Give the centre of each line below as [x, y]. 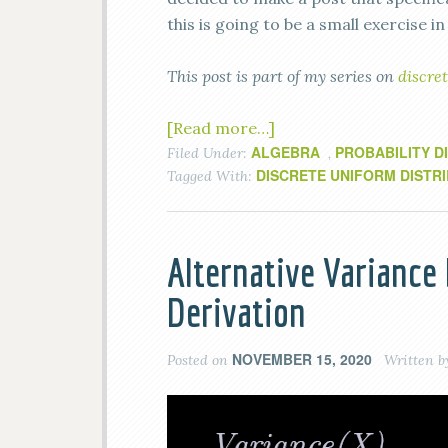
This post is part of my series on [282, 76]
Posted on [199, 360]
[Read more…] [221, 128]
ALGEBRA [285, 152]
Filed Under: [209, 153]
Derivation [236, 312]
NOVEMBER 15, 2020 [302, 359]
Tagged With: [211, 176]
